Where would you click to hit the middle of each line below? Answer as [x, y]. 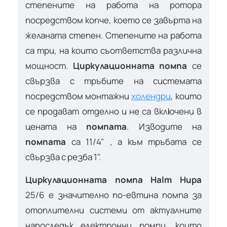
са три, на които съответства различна [113, 50]
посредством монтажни [78, 96]
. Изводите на [164, 126]
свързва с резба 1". [63, 157]
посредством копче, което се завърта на [113, 20]
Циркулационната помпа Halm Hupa [113, 179]
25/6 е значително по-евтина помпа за [113, 195]
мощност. [49, 65]
